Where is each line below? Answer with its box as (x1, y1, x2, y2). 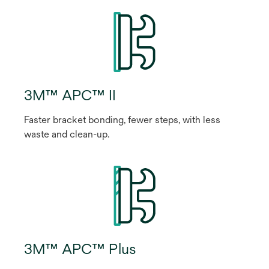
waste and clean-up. (24, 128, 109, 140)
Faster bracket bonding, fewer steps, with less (24, 113, 220, 125)
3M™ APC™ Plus (24, 240, 136, 257)
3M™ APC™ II (24, 86, 116, 103)
